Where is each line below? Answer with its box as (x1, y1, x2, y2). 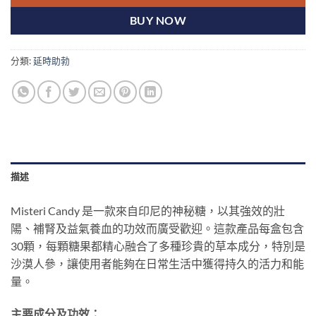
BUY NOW (129, 14, 187, 28)
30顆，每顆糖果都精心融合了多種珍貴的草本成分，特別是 (11, 239, 305, 253)
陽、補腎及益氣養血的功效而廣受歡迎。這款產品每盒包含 (11, 221, 304, 236)
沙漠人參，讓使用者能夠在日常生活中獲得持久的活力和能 (11, 257, 304, 271)
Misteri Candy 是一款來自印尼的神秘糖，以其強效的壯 (11, 204, 285, 218)
